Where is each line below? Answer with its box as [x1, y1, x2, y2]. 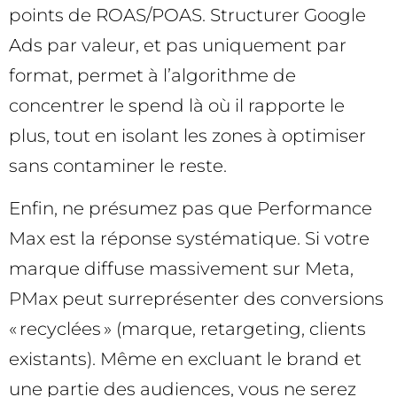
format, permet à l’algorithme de [9, 64, 296, 86]
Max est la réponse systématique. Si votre [9, 227, 370, 249]
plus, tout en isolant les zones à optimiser [9, 124, 366, 146]
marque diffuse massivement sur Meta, [9, 257, 354, 279]
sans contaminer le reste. [9, 154, 227, 176]
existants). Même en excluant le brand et [9, 347, 362, 370]
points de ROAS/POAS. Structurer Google [9, 4, 366, 26]
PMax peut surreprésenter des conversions [9, 287, 384, 309]
